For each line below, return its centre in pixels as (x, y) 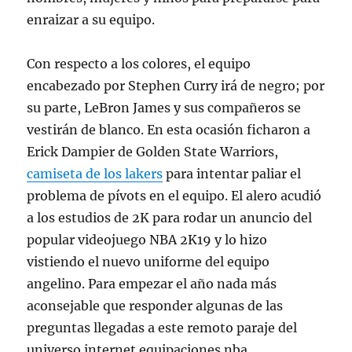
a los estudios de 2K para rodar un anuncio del (170, 218)
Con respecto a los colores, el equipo (139, 64)
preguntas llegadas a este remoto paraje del (162, 328)
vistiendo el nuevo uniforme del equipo (148, 262)
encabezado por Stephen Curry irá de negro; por (176, 86)
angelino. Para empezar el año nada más (152, 284)
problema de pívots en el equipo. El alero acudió (174, 196)
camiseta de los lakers (95, 174)
